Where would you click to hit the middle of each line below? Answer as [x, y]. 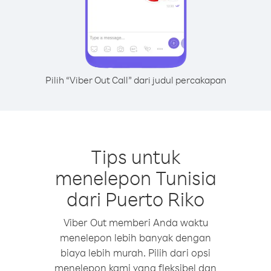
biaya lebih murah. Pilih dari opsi [135, 253]
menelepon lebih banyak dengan [135, 237]
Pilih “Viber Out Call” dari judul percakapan [135, 80]
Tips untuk [135, 156]
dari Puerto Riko [135, 199]
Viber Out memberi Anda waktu [135, 222]
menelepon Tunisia [135, 178]
